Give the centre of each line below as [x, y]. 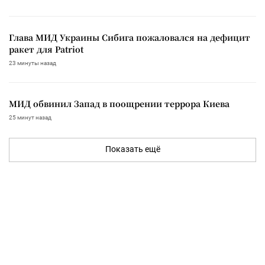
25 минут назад [30, 117]
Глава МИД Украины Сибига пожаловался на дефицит [130, 37]
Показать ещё [132, 149]
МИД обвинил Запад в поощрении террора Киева [119, 103]
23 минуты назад [33, 63]
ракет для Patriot [46, 49]
